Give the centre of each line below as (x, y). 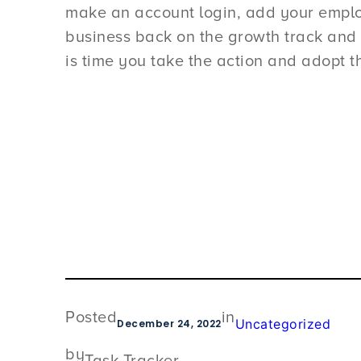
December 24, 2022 (169, 324)
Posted (91, 318)
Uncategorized (283, 324)
